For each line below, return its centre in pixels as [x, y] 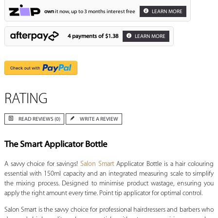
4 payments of [86, 36]
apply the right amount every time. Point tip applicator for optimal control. [104, 194]
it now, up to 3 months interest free [94, 12]
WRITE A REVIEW [99, 120]
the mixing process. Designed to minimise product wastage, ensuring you [109, 184]
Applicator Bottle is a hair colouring [164, 164]
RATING [26, 100]
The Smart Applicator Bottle [55, 145]
